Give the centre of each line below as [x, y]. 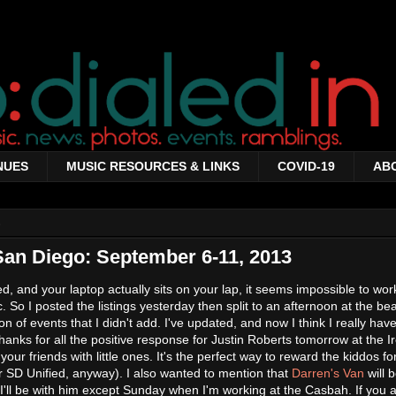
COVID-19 [306, 167]
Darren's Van [328, 373]
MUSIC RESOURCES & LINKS [153, 167]
